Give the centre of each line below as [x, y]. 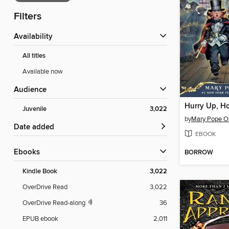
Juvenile [35, 109]
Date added [37, 128]
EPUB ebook [40, 219]
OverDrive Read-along [55, 203]
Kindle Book [40, 172]
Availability [36, 37]
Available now [43, 72]
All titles [34, 56]
